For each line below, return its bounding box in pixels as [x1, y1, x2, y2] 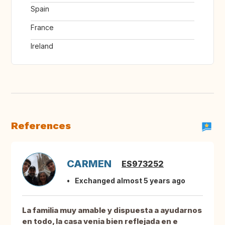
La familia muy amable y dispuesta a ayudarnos [22, 205, 202, 215]
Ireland [31, 42, 53, 51]
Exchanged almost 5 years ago [75, 176, 185, 185]
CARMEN [67, 158, 111, 170]
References [11, 120, 71, 132]
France [31, 23, 54, 32]
